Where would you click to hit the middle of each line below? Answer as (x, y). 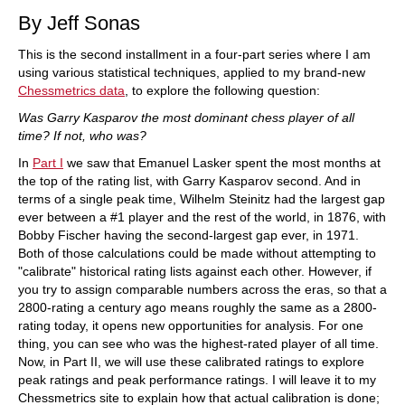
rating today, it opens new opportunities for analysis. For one (191, 325)
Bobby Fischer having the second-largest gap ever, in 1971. (188, 235)
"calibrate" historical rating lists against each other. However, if (195, 271)
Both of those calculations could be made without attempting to (197, 253)
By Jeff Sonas (79, 23)
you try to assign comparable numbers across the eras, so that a (202, 289)
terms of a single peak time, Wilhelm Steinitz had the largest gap (202, 199)
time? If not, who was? (82, 136)
